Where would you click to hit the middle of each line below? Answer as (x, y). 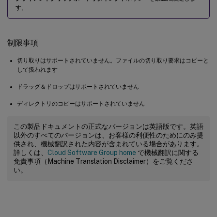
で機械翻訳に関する (167, 152)
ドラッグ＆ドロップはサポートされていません (78, 86)
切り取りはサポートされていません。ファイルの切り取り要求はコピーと (113, 60)
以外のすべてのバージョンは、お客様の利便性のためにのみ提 (108, 135)
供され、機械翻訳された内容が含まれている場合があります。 (108, 144)
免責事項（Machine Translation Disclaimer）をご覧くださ (103, 161)
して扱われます (37, 70)
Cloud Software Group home (92, 152)
